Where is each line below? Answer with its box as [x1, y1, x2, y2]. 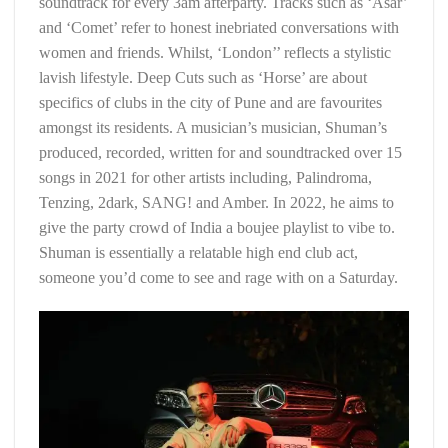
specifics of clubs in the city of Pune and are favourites [39, 93, 382, 111]
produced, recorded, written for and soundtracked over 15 [39, 143, 402, 161]
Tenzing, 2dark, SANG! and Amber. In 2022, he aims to [39, 193, 394, 211]
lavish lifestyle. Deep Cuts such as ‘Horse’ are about [39, 68, 367, 86]
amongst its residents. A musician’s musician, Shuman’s [39, 118, 387, 136]
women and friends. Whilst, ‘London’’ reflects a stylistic [39, 43, 391, 61]
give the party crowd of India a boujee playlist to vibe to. [39, 218, 395, 236]
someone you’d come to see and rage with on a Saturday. [39, 268, 398, 286]
